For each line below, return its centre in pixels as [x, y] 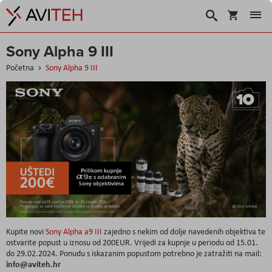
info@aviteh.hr [33, 263]
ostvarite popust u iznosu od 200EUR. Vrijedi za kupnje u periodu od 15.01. [132, 242]
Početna [21, 67]
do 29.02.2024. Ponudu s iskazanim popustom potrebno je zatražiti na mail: [134, 253]
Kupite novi [26, 231]
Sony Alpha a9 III [74, 231]
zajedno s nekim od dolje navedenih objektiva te [184, 231]
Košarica [257, 13]
